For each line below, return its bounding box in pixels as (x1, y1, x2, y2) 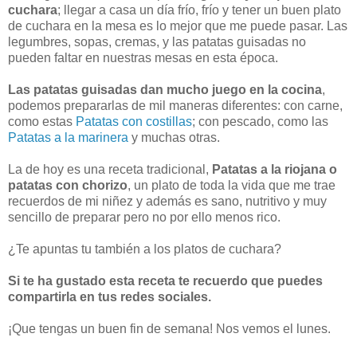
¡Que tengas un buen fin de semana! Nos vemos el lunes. (8, 321, 331, 335)
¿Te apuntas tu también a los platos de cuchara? (8, 241, 281, 256)
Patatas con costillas (76, 114, 192, 128)
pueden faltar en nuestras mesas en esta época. (8, 50, 278, 65)
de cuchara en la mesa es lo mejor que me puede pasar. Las (8, 18, 347, 33)
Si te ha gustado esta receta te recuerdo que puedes (8, 273, 323, 288)
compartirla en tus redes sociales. (8, 289, 211, 304)
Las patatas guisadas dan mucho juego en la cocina (8, 82, 322, 96)
